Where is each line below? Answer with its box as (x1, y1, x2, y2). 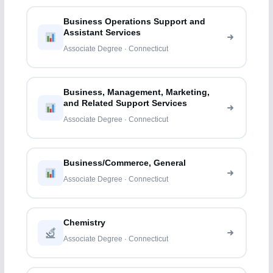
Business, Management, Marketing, (63, 88, 210, 97)
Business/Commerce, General (63, 158, 186, 168)
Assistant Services (63, 28, 141, 38)
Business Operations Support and (63, 17, 206, 27)
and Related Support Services (63, 99, 188, 108)
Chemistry (63, 218, 106, 228)
